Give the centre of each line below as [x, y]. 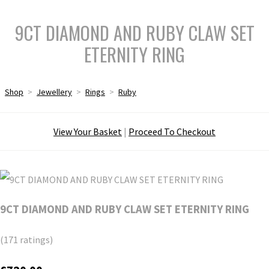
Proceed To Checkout [172, 131]
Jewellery [54, 92]
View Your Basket [88, 131]
